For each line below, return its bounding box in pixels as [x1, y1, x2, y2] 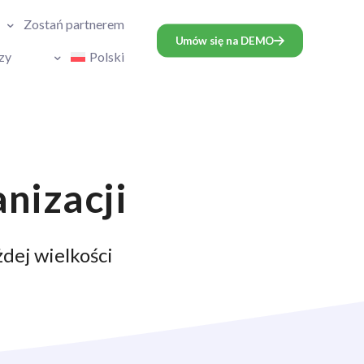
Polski [89, 48, 124, 64]
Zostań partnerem [24, 15, 124, 32]
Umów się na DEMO [175, 33, 274, 48]
